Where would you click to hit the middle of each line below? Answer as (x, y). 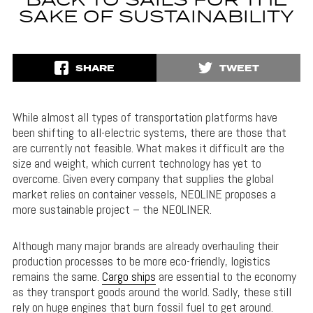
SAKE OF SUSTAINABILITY (156, 18)
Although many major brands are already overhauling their (145, 246)
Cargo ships (129, 277)
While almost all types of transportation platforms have (145, 117)
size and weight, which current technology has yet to (137, 163)
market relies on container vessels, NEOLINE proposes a (144, 194)
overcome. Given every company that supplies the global (143, 179)
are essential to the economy (226, 277)
